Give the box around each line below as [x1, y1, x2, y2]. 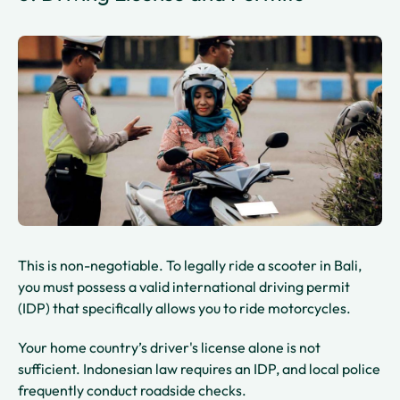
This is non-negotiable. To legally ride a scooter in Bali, [18, 256, 362, 275]
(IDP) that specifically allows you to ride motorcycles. [18, 299, 354, 318]
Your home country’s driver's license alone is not [18, 338, 321, 357]
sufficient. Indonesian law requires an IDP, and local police [18, 360, 380, 379]
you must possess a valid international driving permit [18, 278, 350, 296]
